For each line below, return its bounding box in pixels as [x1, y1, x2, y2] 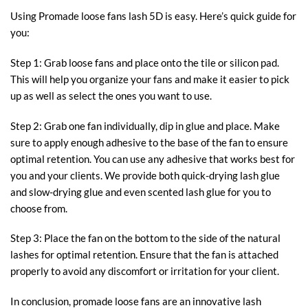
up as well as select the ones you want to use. [10, 89, 212, 102]
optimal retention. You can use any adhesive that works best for [10, 152, 295, 165]
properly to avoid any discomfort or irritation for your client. [10, 265, 279, 278]
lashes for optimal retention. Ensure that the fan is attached [10, 248, 278, 261]
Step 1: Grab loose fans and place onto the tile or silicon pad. [10, 56, 279, 69]
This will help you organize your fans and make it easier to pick [10, 73, 289, 85]
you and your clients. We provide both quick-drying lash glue [10, 168, 280, 181]
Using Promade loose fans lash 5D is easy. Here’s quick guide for [10, 10, 296, 23]
